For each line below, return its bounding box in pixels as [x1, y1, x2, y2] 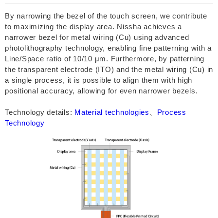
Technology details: [5, 108, 74, 116]
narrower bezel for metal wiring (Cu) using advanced [5, 33, 189, 41]
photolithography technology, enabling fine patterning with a [5, 43, 212, 52]
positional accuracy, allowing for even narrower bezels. [5, 86, 198, 95]
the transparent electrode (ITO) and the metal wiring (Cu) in [5, 65, 213, 73]
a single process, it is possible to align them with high [5, 75, 192, 84]
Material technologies [74, 108, 149, 116]
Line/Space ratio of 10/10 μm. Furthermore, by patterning [5, 54, 204, 63]
